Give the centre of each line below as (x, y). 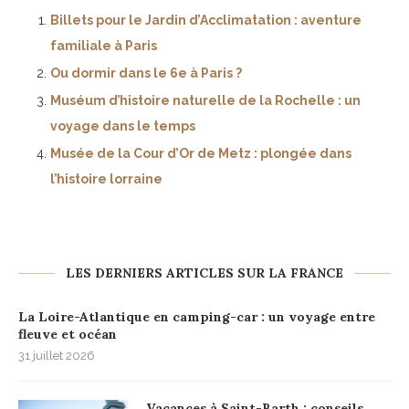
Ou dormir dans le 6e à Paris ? (146, 73)
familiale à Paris (104, 46)
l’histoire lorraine (106, 179)
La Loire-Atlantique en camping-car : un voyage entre (197, 317)
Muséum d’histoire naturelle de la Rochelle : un (205, 101)
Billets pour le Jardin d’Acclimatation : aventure (206, 21)
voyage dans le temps (123, 126)
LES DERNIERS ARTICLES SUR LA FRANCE (204, 273)
